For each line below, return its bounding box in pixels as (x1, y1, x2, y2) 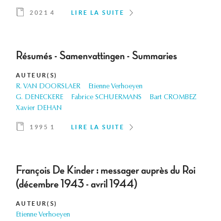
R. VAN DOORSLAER (16, 83, 80, 91)
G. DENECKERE (16, 94, 63, 102)
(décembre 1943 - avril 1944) (16, 178, 138, 190)
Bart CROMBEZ (149, 94, 197, 102)
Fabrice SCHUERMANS (71, 94, 142, 102)
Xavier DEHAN (16, 105, 62, 112)
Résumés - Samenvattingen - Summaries (16, 50, 177, 62)
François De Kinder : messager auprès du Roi (16, 164, 195, 177)
